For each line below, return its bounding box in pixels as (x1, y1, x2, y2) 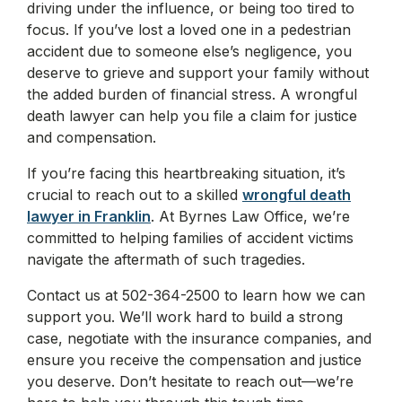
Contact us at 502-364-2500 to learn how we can (27, 285, 365, 304)
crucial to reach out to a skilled (27, 185, 242, 204)
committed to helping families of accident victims (27, 228, 354, 247)
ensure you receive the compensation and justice (27, 350, 362, 369)
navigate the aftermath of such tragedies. (27, 249, 305, 268)
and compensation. (27, 127, 156, 146)
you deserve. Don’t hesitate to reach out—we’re (27, 371, 354, 390)
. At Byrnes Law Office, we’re (151, 206, 350, 225)
